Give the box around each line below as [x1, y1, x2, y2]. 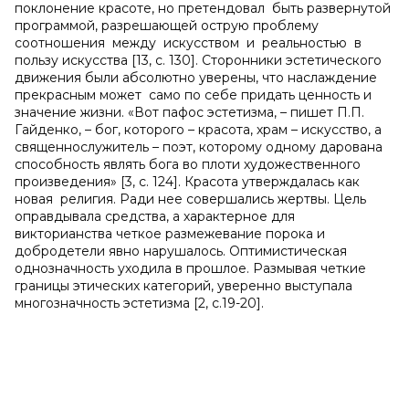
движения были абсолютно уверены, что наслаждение [15, 69, 377, 86]
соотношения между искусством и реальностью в [15, 35, 362, 51]
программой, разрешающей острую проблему [15, 17, 319, 34]
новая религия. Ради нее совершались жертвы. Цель [15, 191, 366, 207]
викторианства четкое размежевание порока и [15, 225, 325, 242]
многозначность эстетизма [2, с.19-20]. [15, 295, 264, 311]
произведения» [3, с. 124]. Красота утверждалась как [15, 173, 360, 190]
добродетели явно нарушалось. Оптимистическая [15, 243, 347, 259]
